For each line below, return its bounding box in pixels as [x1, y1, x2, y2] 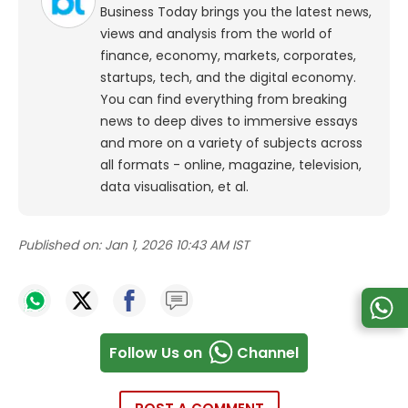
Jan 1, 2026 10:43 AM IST [105, 236, 250, 255]
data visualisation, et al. [100, 178, 249, 197]
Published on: [18, 236, 101, 255]
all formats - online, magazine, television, [100, 156, 362, 175]
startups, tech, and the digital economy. [100, 68, 356, 87]
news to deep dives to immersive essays [100, 112, 358, 131]
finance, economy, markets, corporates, [100, 46, 356, 66]
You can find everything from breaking [100, 90, 347, 109]
